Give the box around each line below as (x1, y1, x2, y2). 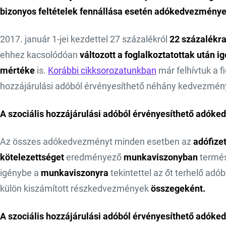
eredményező (64, 152, 124, 163)
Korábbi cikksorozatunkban (48, 66, 156, 76)
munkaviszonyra (41, 168, 108, 179)
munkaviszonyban (124, 152, 198, 163)
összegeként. (151, 184, 209, 194)
